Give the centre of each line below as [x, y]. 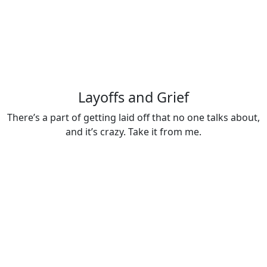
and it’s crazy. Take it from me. [133, 132]
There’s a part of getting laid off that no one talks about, [133, 118]
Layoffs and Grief [133, 97]
